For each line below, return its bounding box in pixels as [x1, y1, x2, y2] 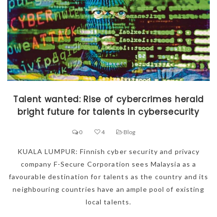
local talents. [85, 198, 132, 206]
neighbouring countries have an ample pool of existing [13, 185, 204, 194]
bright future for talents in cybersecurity [17, 106, 200, 118]
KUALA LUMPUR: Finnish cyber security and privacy [17, 147, 200, 156]
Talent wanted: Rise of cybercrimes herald [13, 93, 204, 106]
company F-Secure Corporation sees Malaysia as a [20, 160, 197, 169]
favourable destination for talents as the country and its [8, 172, 209, 181]
